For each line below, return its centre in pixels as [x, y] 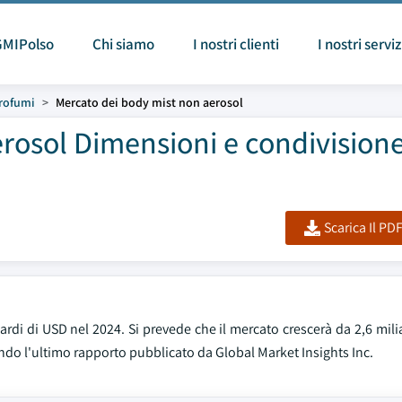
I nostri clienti [236, 44]
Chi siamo [123, 44]
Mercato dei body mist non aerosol [149, 102]
